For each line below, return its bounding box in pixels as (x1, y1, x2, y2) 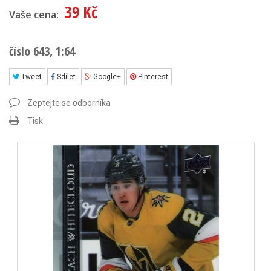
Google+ (91, 73, 121, 81)
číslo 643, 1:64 (9, 43, 75, 59)
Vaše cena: (9, 8, 59, 21)
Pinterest (136, 73, 168, 81)
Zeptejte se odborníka (27, 98, 111, 108)
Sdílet (55, 73, 76, 81)
